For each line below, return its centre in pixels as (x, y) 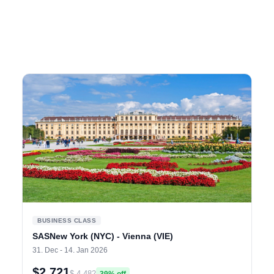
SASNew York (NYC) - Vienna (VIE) (103, 236)
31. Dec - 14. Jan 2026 (70, 250)
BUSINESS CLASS (67, 221)
